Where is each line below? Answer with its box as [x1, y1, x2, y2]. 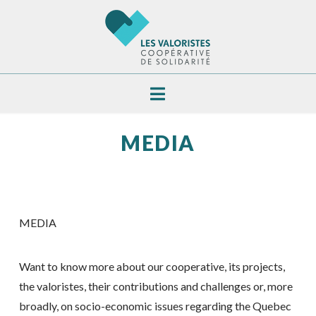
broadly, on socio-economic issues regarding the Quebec [18, 299, 291, 313]
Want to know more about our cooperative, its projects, [18, 260, 285, 274]
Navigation [164, 82, 248, 103]
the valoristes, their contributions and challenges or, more [18, 279, 293, 293]
